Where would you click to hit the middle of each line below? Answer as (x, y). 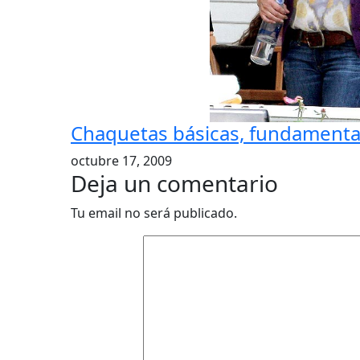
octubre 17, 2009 (121, 161)
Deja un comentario (174, 183)
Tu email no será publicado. (154, 213)
